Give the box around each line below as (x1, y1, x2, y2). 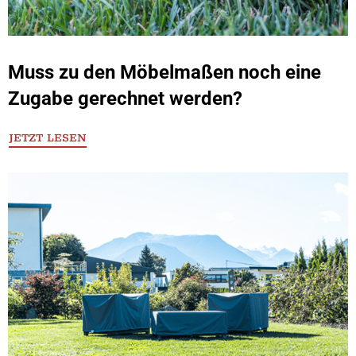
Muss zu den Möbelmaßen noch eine (8, 61, 321, 83)
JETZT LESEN (9, 131, 87, 145)
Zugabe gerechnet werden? (8, 87, 242, 110)
